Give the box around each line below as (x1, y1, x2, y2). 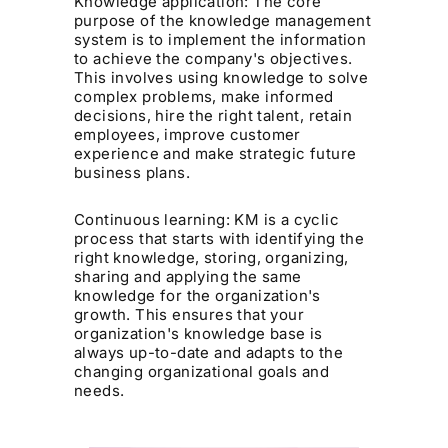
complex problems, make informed (74, 87, 334, 107)
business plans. (74, 163, 191, 183)
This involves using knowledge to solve (74, 68, 369, 88)
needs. (74, 381, 125, 401)
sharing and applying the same (74, 267, 302, 287)
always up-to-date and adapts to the (74, 343, 344, 363)
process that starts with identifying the (74, 229, 365, 249)
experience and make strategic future (74, 144, 357, 164)
